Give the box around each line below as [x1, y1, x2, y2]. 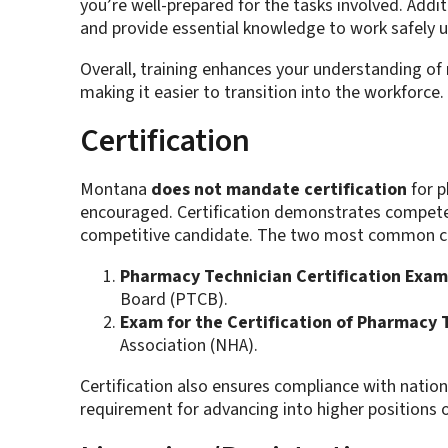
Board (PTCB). [119, 287, 228, 313]
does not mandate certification [150, 177, 407, 203]
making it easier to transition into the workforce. [79, 80, 444, 106]
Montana [79, 177, 151, 203]
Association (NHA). [119, 333, 258, 359]
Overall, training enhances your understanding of [79, 57, 446, 83]
